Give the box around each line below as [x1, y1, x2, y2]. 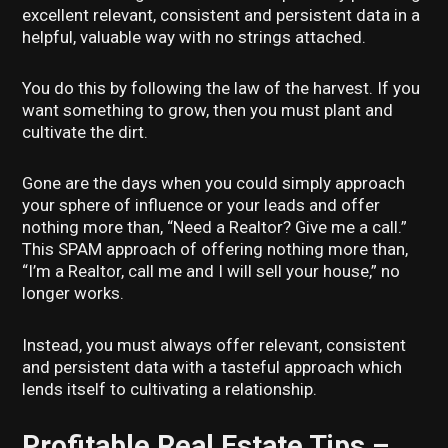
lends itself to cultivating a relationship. [22, 378, 318, 399]
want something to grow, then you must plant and [22, 100, 394, 121]
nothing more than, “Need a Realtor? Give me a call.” [22, 217, 408, 238]
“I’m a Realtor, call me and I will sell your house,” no [22, 261, 401, 282]
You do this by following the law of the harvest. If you [22, 78, 421, 99]
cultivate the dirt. [22, 122, 149, 143]
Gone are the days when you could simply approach [22, 173, 406, 194]
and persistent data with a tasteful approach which [22, 356, 403, 377]
